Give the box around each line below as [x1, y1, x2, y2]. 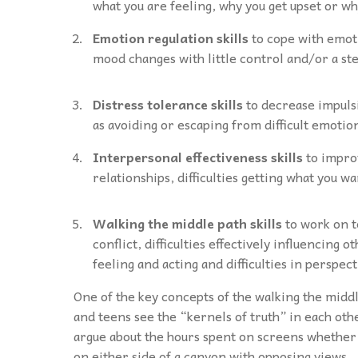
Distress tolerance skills [93, 93, 246, 114]
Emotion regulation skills [93, 26, 252, 48]
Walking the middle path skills [93, 212, 285, 233]
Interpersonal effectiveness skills [93, 145, 306, 167]
